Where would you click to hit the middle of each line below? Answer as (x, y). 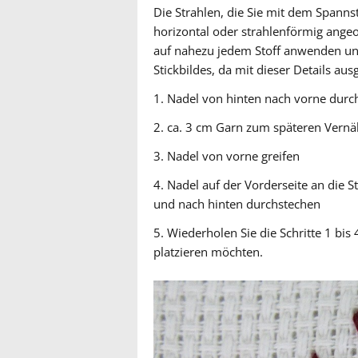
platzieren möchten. (208, 252)
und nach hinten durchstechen (237, 204)
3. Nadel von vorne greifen (227, 156)
